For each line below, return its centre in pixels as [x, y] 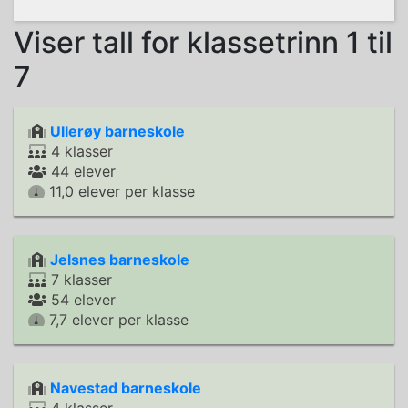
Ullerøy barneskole [117, 131]
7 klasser [79, 280]
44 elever [81, 171]
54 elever [81, 300]
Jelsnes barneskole [120, 260]
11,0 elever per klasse [120, 191]
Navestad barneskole [126, 388]
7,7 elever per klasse [117, 320]
